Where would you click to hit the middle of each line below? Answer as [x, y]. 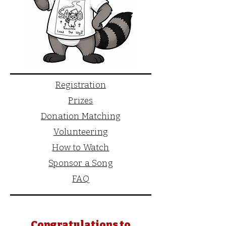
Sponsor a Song [81, 163]
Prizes [81, 100]
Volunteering [81, 132]
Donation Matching [81, 116]
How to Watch [81, 147]
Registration [81, 85]
